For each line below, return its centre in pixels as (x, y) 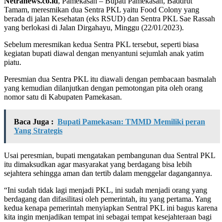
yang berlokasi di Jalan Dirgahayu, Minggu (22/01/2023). (94, 27)
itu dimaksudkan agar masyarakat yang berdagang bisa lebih (98, 164)
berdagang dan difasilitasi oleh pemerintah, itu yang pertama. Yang (108, 199)
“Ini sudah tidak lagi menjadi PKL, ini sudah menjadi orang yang (106, 190)
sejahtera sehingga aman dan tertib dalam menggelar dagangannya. (108, 173)
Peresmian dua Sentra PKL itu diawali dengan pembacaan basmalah (110, 79)
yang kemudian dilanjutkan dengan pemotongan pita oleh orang (103, 88)
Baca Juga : (34, 121)
